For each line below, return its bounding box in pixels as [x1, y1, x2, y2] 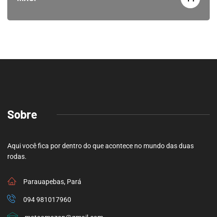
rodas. [7, 153, 27, 161]
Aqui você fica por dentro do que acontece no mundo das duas [7, 142, 194, 150]
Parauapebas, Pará [23, 178, 81, 186]
